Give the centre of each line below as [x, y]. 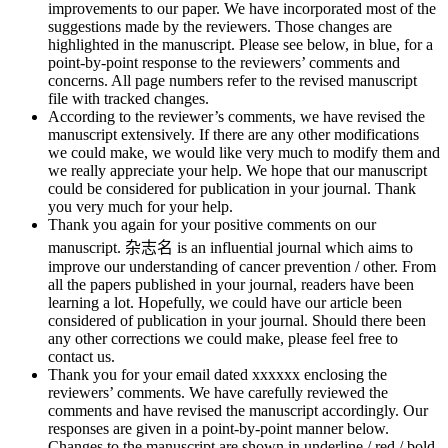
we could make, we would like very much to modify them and [244, 152]
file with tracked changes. [128, 98]
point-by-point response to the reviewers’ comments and [224, 62]
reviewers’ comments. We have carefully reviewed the [218, 392]
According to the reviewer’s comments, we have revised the [236, 116]
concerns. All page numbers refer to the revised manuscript [232, 80]
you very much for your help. [140, 206]
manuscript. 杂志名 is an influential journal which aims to [230, 247]
